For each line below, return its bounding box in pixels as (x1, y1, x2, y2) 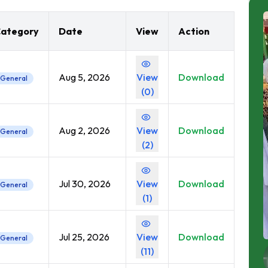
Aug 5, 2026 (59, 71, 110, 83)
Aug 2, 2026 (59, 124, 110, 136)
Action (178, 25, 209, 37)
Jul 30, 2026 (59, 178, 111, 190)
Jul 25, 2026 (59, 231, 109, 243)
